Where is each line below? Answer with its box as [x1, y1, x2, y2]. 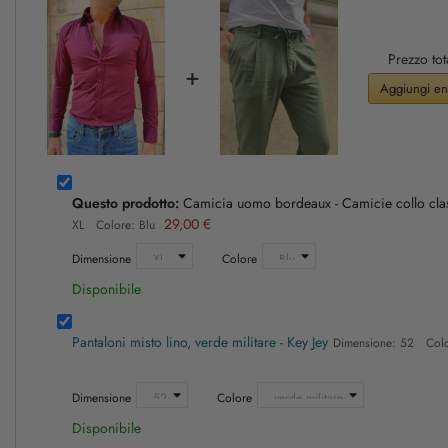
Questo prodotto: [72, 193, 179, 214]
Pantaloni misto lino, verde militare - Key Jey [72, 332, 328, 353]
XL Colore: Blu [72, 216, 155, 235]
